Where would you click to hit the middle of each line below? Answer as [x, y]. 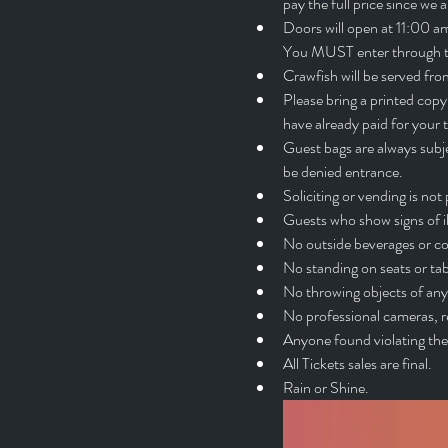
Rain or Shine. [325, 387]
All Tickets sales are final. [357, 363]
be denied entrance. [342, 171]
